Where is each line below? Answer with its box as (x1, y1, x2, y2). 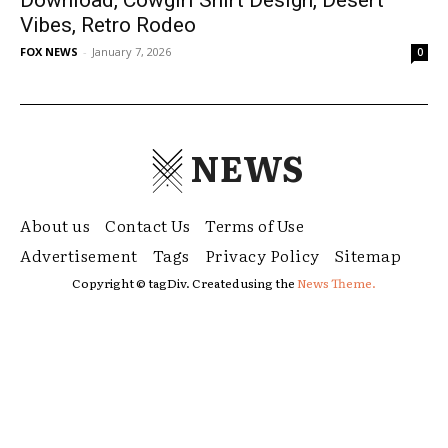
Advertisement (20, 242, 138, 267)
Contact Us (105, 212, 190, 237)
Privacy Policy (204, 242, 320, 267)
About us (20, 212, 90, 237)
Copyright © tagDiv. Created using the (72, 273, 297, 292)
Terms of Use (205, 212, 304, 237)
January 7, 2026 (92, 43, 171, 59)
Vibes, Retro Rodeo (20, 12, 196, 37)
